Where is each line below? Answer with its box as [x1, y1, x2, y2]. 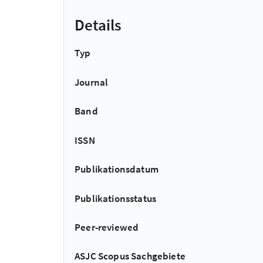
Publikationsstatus [75, 191, 157, 205]
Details [75, 15, 122, 35]
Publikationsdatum [75, 163, 159, 176]
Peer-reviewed [75, 220, 139, 234]
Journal [75, 76, 109, 89]
